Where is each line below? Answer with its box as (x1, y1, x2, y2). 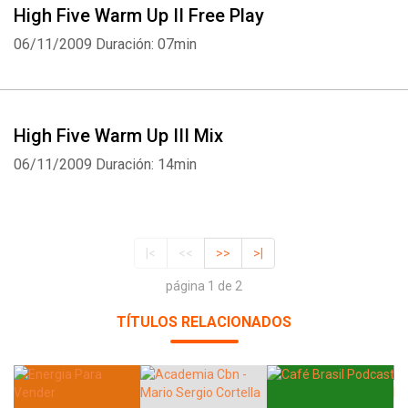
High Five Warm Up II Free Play (14, 5, 264, 26)
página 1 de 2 (166, 279, 242, 294)
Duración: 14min (96, 156, 197, 173)
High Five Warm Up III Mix (14, 125, 223, 147)
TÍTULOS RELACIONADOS (117, 313, 291, 331)
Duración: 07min (96, 36, 197, 53)
